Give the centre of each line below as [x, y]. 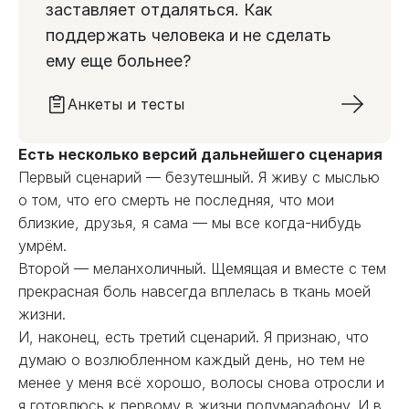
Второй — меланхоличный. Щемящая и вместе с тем [202, 268]
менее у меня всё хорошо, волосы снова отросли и [201, 383]
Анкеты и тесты [126, 104]
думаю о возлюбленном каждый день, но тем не [192, 360]
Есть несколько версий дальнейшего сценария [200, 154]
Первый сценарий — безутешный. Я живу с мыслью [199, 177]
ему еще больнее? [118, 61]
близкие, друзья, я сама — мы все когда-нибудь [190, 223]
